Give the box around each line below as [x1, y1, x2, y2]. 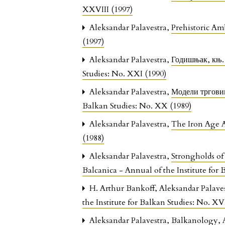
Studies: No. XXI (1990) [82, 68, 167, 79]
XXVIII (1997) [82, 4, 133, 15]
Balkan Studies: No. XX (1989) [82, 100, 192, 111]
